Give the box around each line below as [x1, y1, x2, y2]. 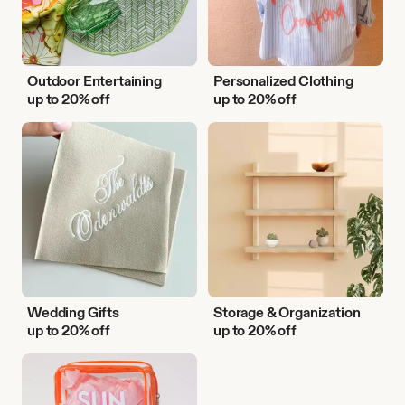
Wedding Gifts [27, 303, 119, 321]
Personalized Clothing [213, 71, 353, 89]
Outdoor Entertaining [27, 71, 162, 89]
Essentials [21, 371, 79, 386]
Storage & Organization [213, 303, 361, 321]
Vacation [21, 353, 71, 369]
